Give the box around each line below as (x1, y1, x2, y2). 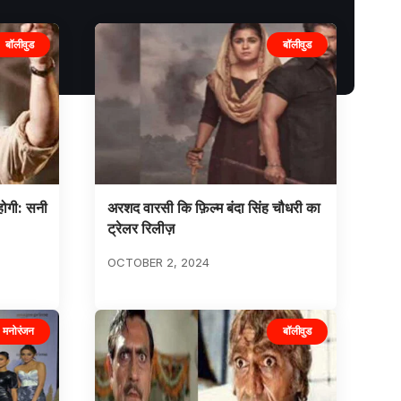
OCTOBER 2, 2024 (107, 255, 209, 270)
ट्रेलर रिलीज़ (107, 219, 175, 238)
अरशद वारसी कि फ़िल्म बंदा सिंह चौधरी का (107, 199, 320, 218)
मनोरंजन (3, 324, 34, 338)
